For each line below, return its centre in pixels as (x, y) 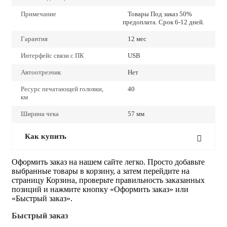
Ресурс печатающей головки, (62, 89)
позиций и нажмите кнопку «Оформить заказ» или (100, 189)
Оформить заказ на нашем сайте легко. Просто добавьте (108, 162)
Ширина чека (40, 113)
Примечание (39, 14)
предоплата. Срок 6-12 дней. (163, 22)
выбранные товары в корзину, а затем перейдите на (101, 171)
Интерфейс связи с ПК (52, 55)
